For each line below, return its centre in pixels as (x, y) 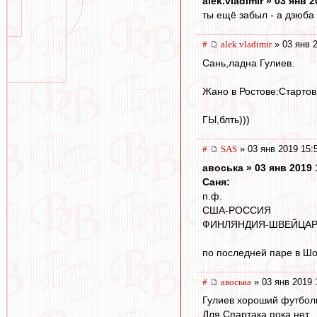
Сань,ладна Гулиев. (248, 63)
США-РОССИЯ (237, 210)
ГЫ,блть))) (226, 119)
